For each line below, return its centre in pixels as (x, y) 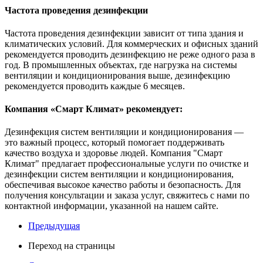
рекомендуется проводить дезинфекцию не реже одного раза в (130, 54)
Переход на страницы (72, 246)
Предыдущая (54, 226)
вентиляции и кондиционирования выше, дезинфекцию (117, 75)
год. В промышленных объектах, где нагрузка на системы (121, 65)
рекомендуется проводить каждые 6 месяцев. (95, 86)
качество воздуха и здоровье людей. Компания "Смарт (114, 153)
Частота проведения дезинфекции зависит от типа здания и (124, 33)
